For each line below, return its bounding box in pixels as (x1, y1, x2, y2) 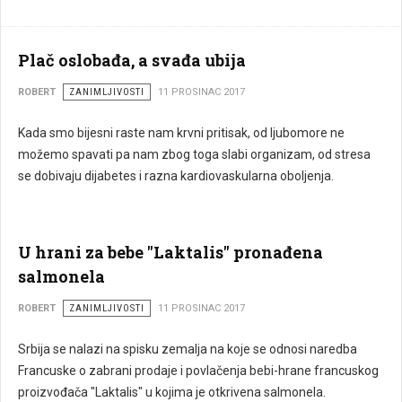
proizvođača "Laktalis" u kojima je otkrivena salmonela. (18, 385, 326, 399)
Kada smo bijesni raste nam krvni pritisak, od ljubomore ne (18, 126, 345, 140)
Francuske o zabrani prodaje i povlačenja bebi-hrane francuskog (18, 363, 379, 378)
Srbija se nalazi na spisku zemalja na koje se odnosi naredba (18, 342, 357, 356)
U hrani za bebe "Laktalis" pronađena (18, 241, 323, 263)
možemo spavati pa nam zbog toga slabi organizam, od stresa (18, 147, 371, 162)
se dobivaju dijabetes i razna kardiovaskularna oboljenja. (18, 169, 334, 183)
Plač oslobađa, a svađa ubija (18, 49, 246, 71)
